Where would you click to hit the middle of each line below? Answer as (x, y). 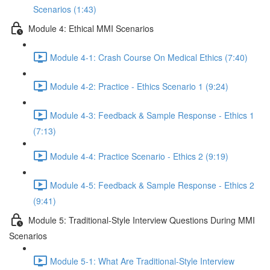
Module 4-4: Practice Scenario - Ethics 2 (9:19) (139, 156)
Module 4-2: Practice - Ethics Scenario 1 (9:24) (139, 86)
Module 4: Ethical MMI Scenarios (91, 28)
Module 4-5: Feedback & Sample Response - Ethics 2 (152, 185)
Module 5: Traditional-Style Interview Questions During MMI (142, 220)
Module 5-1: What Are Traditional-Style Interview (142, 261)
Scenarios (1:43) (65, 9)
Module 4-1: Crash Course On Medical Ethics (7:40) (149, 57)
